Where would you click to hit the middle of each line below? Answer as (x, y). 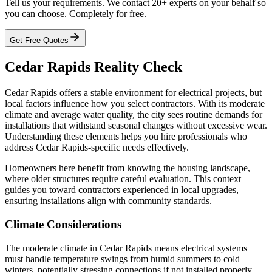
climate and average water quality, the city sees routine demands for (134, 115)
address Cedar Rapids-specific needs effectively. (97, 148)
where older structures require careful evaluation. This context (123, 179)
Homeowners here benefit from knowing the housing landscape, (127, 168)
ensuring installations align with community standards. (108, 201)
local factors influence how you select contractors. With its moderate (135, 104)
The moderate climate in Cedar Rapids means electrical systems (126, 248)
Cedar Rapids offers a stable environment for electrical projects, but (133, 93)
